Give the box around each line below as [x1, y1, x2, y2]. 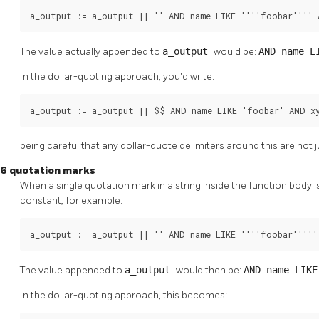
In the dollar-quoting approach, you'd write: [20, 70, 214, 83]
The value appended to [20, 264, 125, 277]
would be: [214, 45, 258, 58]
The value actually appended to [20, 45, 162, 58]
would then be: [176, 264, 244, 277]
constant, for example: [20, 194, 122, 207]
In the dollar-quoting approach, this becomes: [20, 289, 227, 302]
